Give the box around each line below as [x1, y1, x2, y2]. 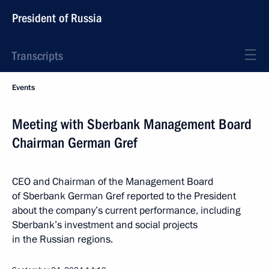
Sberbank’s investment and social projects [12, 218, 198, 232]
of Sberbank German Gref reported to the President [12, 189, 236, 203]
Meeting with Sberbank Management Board [12, 116, 252, 133]
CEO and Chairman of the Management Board [12, 175, 213, 189]
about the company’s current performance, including [12, 204, 241, 217]
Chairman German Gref [12, 134, 137, 151]
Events [12, 82, 35, 93]
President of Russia [12, 11, 102, 25]
